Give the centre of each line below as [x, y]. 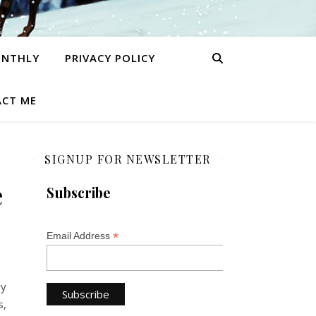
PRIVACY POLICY [110, 58]
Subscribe [79, 193]
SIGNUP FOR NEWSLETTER [128, 159]
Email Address [80, 236]
